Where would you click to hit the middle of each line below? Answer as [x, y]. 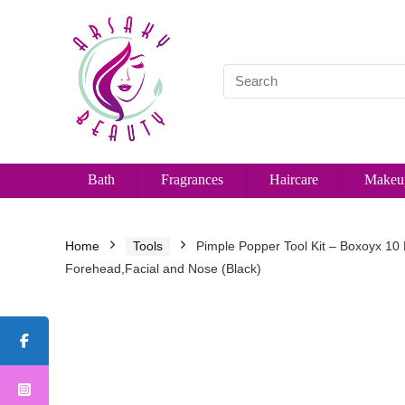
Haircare [294, 179]
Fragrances [192, 179]
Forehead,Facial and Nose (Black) [163, 268]
